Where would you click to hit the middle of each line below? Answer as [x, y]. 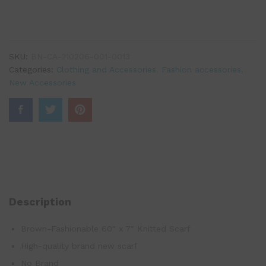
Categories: [33, 70]
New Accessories [42, 83]
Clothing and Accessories [106, 70]
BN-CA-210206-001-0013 [80, 57]
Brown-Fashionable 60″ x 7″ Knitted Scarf [106, 229]
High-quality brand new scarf [79, 246]
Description [40, 202]
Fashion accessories [201, 70]
